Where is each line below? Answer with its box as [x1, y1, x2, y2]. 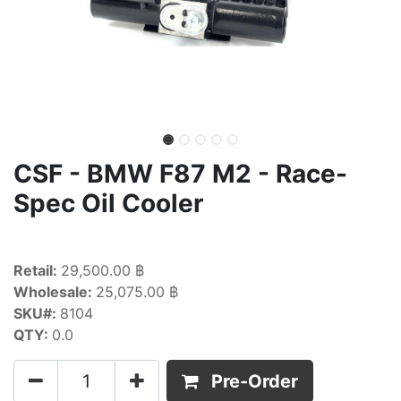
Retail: [13, 261, 61, 279]
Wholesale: [13, 283, 96, 301]
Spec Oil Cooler [13, 188, 203, 218]
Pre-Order [211, 371, 298, 392]
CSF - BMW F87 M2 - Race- [13, 158, 347, 189]
